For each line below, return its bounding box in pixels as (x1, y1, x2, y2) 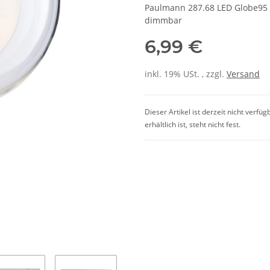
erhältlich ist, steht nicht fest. (145, 119, 240, 130)
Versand (227, 68, 260, 80)
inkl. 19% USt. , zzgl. (145, 68, 227, 80)
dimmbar (145, 14, 182, 27)
